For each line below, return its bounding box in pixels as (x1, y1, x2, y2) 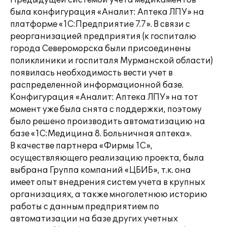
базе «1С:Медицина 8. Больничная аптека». (10, 129, 192, 139)
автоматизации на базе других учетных (10, 214, 178, 224)
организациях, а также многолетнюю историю (10, 190, 207, 200)
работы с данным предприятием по (10, 202, 159, 212)
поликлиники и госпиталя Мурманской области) (10, 56, 213, 66)
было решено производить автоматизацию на (10, 117, 205, 127)
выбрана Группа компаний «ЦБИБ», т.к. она (10, 165, 191, 175)
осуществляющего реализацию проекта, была (10, 153, 204, 163)
